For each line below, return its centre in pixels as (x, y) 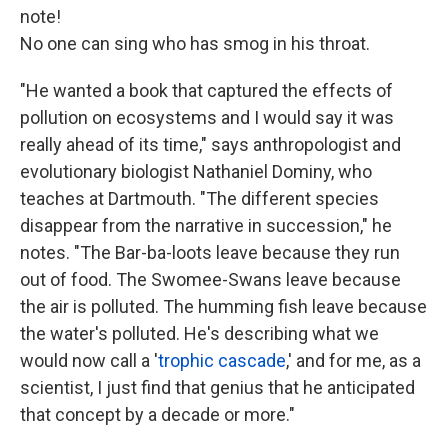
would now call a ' (89, 360)
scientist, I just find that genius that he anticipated (217, 387)
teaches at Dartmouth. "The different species (199, 198)
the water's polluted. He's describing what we (199, 333)
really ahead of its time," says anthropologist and (210, 144)
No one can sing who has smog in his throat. (195, 43)
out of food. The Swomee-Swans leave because (210, 279)
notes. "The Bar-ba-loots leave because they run (210, 252)
